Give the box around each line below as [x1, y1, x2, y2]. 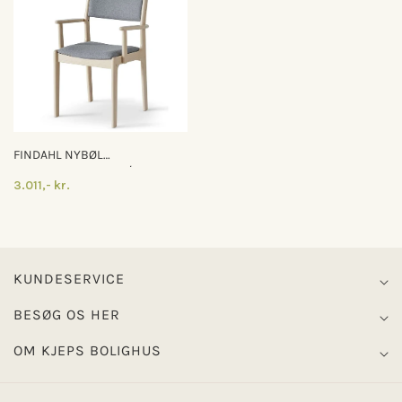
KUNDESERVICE [13, 270, 125, 287]
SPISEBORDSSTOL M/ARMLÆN [13, 163, 184, 179]
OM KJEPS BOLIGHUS [13, 342, 162, 359]
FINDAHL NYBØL [13, 147, 103, 162]
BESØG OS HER [13, 306, 120, 323]
